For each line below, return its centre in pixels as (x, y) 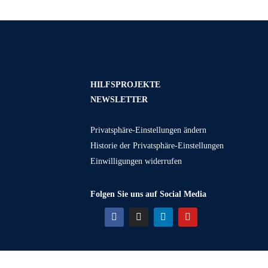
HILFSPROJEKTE (126, 84)
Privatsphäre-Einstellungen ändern (149, 130)
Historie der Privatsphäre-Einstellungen (157, 145)
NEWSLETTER (119, 99)
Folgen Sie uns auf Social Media (149, 194)
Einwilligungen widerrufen (136, 161)
